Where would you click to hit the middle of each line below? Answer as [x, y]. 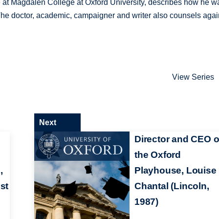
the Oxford [158, 154]
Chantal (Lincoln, [172, 186]
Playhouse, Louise [175, 170]
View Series [193, 77]
